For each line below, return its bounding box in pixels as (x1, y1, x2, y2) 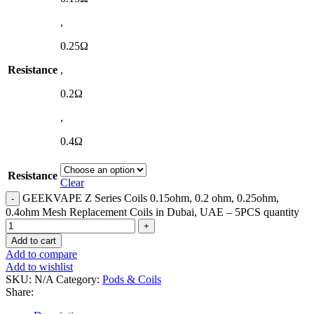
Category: (56, 273, 100, 286)
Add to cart (11, 235, 56, 247)
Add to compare (6, 248, 77, 261)
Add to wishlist (6, 261, 73, 273)
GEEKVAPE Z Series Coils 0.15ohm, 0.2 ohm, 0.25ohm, (22, 192, 279, 205)
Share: (6, 286, 34, 299)
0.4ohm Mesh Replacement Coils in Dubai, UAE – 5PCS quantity (6, 206, 299, 219)
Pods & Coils (102, 273, 161, 286)
